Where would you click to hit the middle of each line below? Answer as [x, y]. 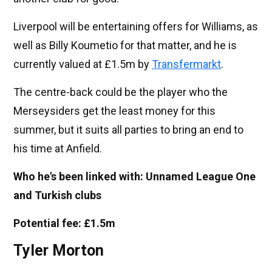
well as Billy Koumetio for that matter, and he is [125, 45]
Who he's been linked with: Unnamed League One [134, 176]
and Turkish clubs [57, 195]
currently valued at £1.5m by [83, 64]
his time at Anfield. [58, 148]
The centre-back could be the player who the [121, 92]
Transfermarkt [186, 64]
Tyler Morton [59, 250]
